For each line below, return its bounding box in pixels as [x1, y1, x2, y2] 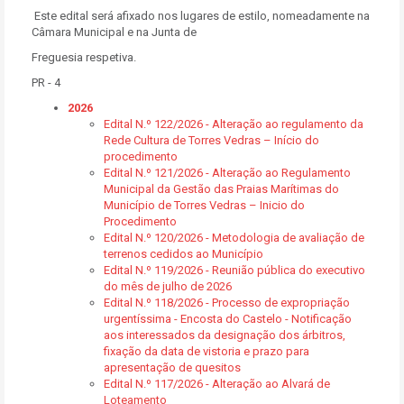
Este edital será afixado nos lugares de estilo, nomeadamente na [32, 9, 370, 23]
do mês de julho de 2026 [104, 280, 232, 293]
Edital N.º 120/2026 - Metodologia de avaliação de [104, 231, 364, 244]
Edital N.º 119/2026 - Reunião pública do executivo [104, 263, 365, 277]
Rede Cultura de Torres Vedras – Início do [104, 133, 319, 147]
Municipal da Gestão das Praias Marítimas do [104, 182, 339, 196]
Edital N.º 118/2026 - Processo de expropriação [104, 296, 350, 309]
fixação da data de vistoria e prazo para [104, 344, 309, 358]
